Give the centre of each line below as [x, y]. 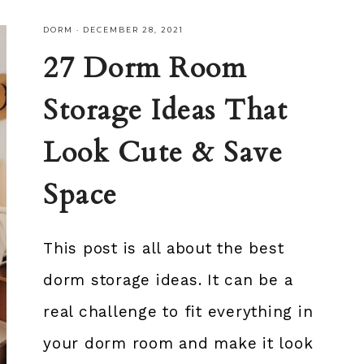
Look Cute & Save [163, 153]
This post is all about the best [164, 248]
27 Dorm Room [145, 68]
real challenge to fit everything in [178, 312]
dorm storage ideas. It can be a [168, 280]
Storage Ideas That [166, 110]
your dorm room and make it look [178, 343]
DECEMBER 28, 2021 [134, 30]
